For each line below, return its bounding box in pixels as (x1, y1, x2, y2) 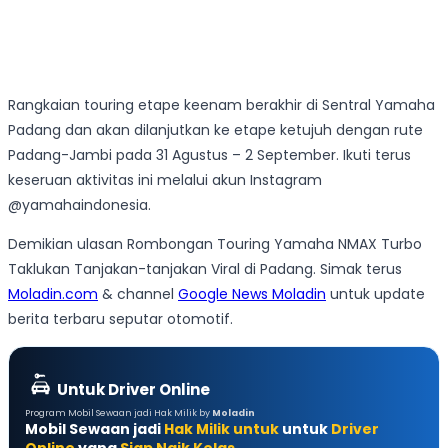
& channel (98, 284, 178, 305)
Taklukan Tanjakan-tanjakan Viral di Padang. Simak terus (8, 259, 402, 280)
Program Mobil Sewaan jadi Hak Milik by (25, 407, 212, 420)
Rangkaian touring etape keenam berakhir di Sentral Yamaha (8, 95, 435, 116)
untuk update (326, 284, 425, 305)
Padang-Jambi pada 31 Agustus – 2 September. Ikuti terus (8, 145, 411, 166)
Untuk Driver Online (57, 378, 210, 400)
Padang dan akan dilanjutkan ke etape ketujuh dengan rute (8, 120, 423, 141)
